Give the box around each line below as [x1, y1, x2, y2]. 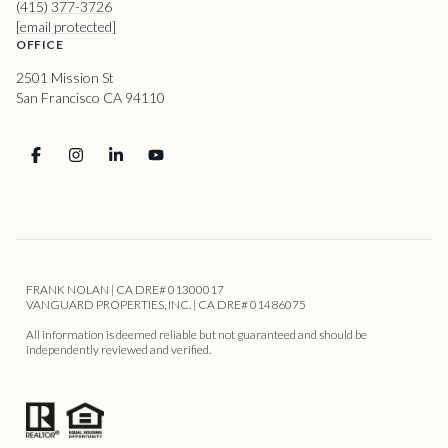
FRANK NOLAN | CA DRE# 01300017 [26, 282, 224, 298]
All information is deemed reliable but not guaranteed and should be [26, 327, 367, 343]
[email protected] [16, 18, 116, 36]
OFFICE [16, 37, 63, 53]
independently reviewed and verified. [26, 342, 211, 358]
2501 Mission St [16, 69, 114, 87]
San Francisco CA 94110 [16, 89, 165, 107]
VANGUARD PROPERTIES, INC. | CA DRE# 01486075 [26, 297, 306, 313]
